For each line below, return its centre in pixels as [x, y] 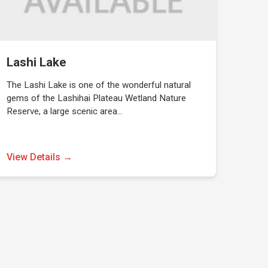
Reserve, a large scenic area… [64, 111]
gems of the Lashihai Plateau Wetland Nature [96, 98]
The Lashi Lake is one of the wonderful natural [98, 85]
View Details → [39, 157]
